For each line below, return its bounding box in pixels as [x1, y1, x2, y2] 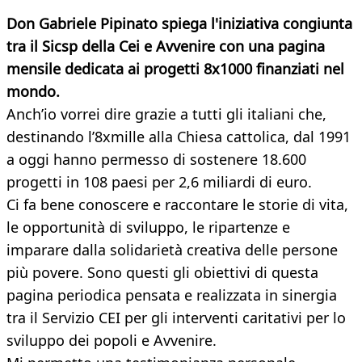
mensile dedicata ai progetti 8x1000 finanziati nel [6, 59, 344, 79]
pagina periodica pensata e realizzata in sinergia [6, 285, 337, 305]
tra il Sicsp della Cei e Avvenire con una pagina [6, 36, 325, 57]
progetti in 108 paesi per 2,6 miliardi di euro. [6, 172, 312, 192]
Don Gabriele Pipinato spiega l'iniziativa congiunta [6, 14, 352, 34]
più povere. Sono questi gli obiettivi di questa [6, 263, 318, 283]
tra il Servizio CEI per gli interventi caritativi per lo [6, 308, 346, 328]
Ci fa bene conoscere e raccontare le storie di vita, [6, 195, 348, 215]
